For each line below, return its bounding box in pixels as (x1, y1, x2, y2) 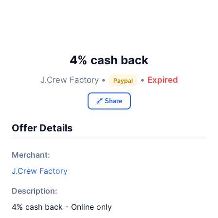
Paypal (113, 77, 133, 84)
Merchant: (12, 150, 50, 160)
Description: (12, 186, 57, 196)
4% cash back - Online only (12, 202, 112, 212)
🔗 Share (96, 97, 122, 105)
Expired (147, 75, 178, 85)
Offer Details (12, 122, 73, 134)
